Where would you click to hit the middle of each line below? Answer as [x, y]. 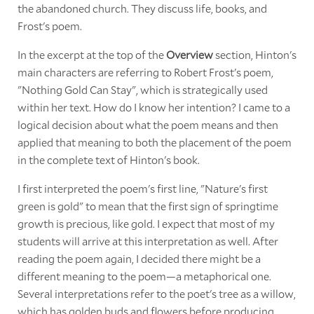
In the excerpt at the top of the [91, 54]
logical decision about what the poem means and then [148, 124]
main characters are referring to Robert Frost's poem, [145, 71]
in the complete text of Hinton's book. [108, 159]
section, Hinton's [254, 54]
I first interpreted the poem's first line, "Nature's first [142, 188]
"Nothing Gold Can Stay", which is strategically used [142, 89]
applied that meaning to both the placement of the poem [154, 142]
